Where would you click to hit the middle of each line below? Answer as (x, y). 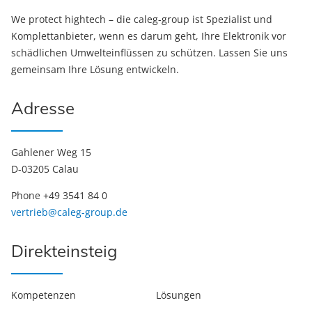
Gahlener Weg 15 (51, 153)
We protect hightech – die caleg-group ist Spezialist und (142, 19)
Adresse (43, 108)
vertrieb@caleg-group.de (69, 212)
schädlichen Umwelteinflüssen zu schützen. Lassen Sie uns (149, 53)
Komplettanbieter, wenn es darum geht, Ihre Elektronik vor (149, 36)
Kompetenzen (44, 295)
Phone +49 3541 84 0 (59, 196)
